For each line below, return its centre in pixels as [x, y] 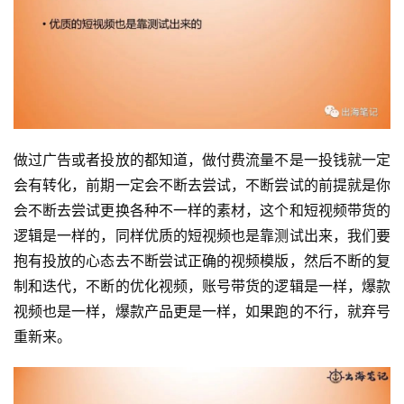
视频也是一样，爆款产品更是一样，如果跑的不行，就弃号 [202, 312]
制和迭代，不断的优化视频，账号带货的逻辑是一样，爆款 [202, 286]
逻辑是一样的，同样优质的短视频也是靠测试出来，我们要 [202, 236]
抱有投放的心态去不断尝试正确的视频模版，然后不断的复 [202, 261]
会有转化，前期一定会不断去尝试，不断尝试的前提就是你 [202, 185]
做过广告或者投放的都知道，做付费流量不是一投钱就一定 [202, 160]
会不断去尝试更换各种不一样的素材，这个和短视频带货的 [202, 211]
